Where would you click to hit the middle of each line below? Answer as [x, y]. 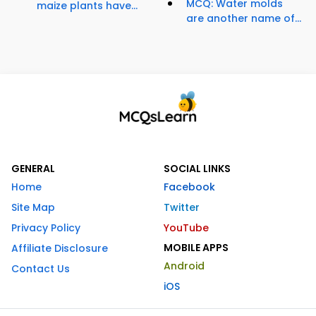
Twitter [182, 208]
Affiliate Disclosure [60, 249]
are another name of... [244, 19]
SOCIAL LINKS [197, 169]
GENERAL [33, 169]
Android [184, 266]
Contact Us [41, 269]
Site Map [33, 208]
